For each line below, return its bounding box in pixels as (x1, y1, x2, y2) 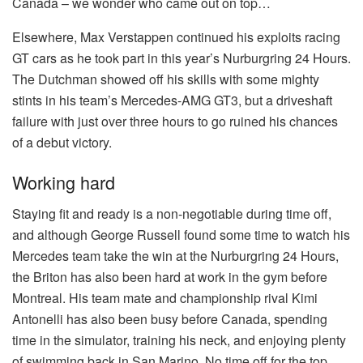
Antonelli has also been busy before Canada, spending (12, 309, 327, 328)
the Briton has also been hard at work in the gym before (12, 267, 327, 286)
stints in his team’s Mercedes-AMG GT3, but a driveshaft (12, 90, 332, 109)
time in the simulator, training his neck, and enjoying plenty (12, 330, 346, 349)
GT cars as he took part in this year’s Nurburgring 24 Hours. (12, 48, 351, 67)
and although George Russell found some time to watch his (12, 224, 350, 244)
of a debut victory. (12, 132, 112, 152)
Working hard (12, 169, 115, 195)
